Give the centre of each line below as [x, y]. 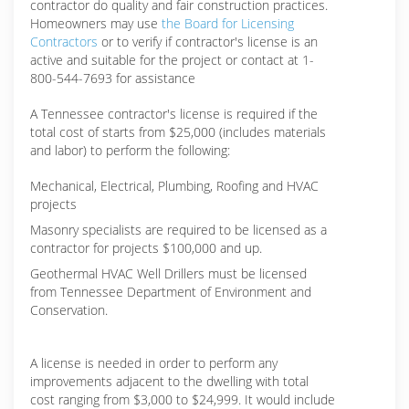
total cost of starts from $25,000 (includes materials [178, 132]
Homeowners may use [96, 23]
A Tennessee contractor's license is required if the [174, 114]
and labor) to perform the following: [130, 150]
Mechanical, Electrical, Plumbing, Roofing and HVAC [174, 186]
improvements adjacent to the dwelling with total [169, 381]
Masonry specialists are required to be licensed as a [178, 230]
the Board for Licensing [228, 23]
